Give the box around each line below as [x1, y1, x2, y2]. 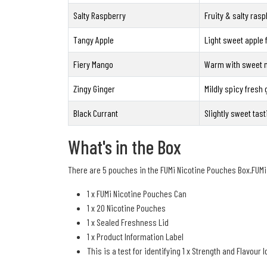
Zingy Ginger [73, 83, 115, 95]
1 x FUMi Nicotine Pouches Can [87, 188, 187, 200]
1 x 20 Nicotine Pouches [87, 202, 166, 214]
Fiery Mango [73, 58, 113, 70]
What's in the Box [68, 135, 181, 159]
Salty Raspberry [73, 10, 126, 21]
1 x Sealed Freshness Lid [87, 216, 169, 228]
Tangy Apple [73, 34, 114, 46]
